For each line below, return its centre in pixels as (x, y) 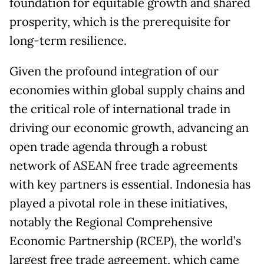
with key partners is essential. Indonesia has (130, 184)
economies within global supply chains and (127, 90)
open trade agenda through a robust (108, 146)
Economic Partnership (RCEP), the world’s (125, 241)
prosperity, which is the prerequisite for (120, 22)
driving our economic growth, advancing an (129, 128)
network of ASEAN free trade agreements (123, 165)
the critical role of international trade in (120, 109)
